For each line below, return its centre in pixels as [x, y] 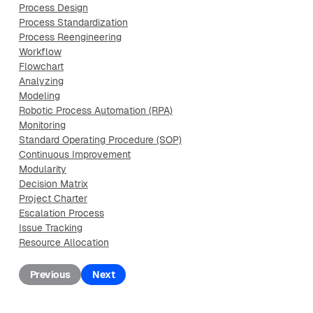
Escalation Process [61, 213]
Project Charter [53, 198]
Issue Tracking [50, 228]
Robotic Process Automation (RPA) [95, 110]
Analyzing [41, 81]
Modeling [39, 96]
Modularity [42, 169]
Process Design [53, 8]
